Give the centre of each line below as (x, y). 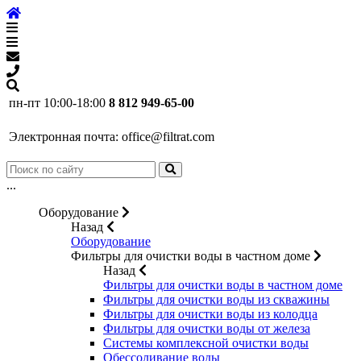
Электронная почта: (64, 137)
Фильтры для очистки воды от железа (207, 328)
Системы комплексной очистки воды (206, 343)
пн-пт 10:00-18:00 (57, 103)
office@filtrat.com (168, 137)
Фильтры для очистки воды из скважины (216, 299)
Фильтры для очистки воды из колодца (210, 314)
